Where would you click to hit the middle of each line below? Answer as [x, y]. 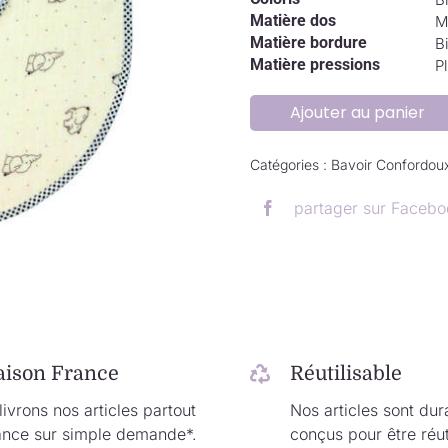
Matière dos [292, 20]
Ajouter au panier [357, 113]
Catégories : [290, 165]
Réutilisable [345, 374]
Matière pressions [314, 64]
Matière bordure [308, 42]
